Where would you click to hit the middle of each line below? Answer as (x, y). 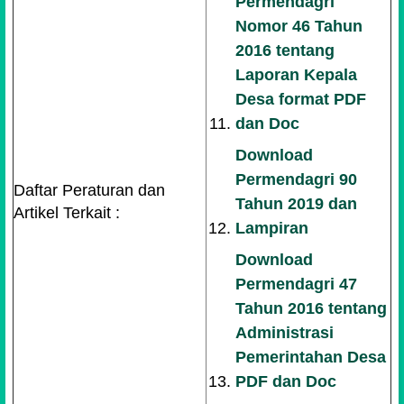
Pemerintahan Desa (311, 357)
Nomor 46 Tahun (299, 26)
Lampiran (272, 228)
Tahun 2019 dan (297, 204)
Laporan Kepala (297, 75)
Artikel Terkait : (67, 213)
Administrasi (285, 333)
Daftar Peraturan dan (89, 190)
